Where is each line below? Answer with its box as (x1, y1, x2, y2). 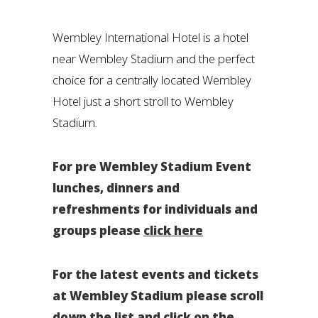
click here (143, 222, 203, 238)
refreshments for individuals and (53, 201, 258, 217)
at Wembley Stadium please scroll (53, 287, 263, 304)
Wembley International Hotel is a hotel (53, 29, 248, 45)
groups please (53, 222, 143, 238)
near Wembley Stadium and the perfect (53, 50, 255, 67)
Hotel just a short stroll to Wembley (53, 93, 234, 109)
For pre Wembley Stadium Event (53, 158, 251, 175)
